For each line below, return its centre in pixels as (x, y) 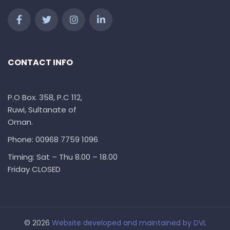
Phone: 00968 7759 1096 (53, 140)
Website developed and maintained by (122, 223)
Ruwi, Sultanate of (42, 110)
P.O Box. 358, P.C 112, (45, 98)
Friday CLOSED (34, 169)
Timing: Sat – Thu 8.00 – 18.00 (63, 157)
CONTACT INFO (40, 63)
